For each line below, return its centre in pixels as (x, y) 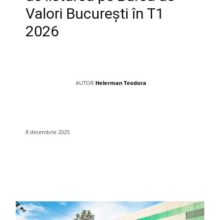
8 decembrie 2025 (48, 132)
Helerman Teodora (121, 82)
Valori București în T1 (95, 13)
